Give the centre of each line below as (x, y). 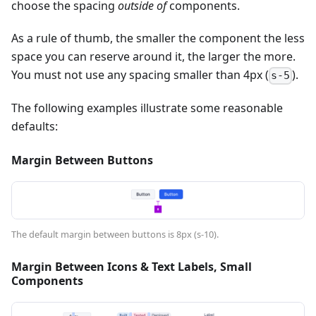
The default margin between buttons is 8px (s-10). (115, 235)
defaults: (35, 127)
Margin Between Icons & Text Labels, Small (132, 267)
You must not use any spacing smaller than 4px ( (140, 75)
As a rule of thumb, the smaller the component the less (158, 38)
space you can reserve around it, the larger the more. (153, 57)
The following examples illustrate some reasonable (147, 108)
